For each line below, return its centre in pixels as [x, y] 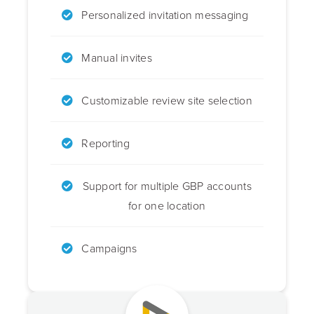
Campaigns [109, 248]
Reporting [106, 143]
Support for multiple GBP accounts [167, 186]
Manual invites [117, 58]
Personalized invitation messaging [165, 15]
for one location [167, 206]
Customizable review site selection [167, 101]
